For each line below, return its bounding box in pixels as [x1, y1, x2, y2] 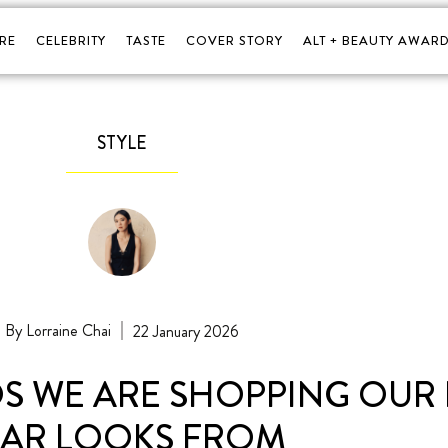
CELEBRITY [35, 31, 106, 50]
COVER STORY [185, 31, 283, 50]
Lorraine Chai [22, 318, 112, 342]
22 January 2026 [132, 319, 239, 343]
